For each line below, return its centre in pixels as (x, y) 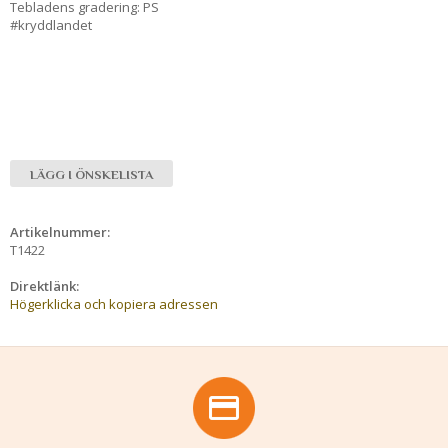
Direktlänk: (44, 285)
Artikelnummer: (60, 231)
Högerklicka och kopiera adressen (114, 303)
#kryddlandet (51, 24)
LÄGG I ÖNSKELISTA (91, 174)
